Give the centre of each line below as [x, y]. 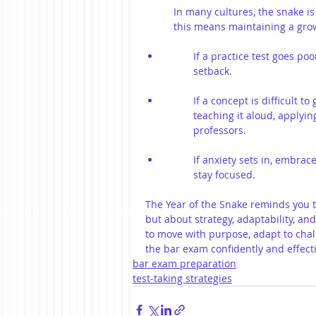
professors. [220, 130]
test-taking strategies [182, 278]
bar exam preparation [184, 263]
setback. [213, 71]
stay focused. [224, 175]
